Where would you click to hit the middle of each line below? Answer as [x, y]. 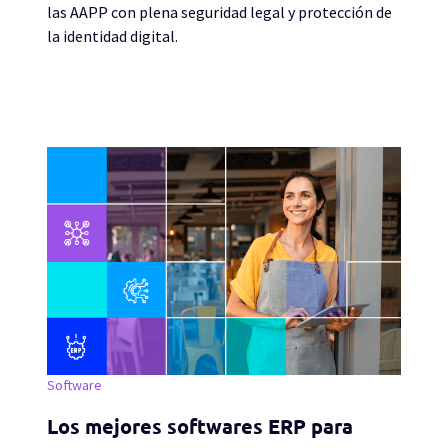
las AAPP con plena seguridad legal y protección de [219, 12]
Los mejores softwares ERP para [200, 426]
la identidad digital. [112, 36]
